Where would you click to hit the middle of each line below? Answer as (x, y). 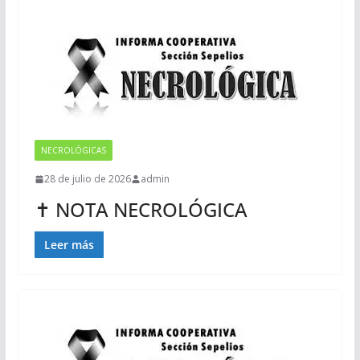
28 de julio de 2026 (87, 179)
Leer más (69, 245)
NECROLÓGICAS (73, 151)
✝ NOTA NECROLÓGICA (141, 210)
